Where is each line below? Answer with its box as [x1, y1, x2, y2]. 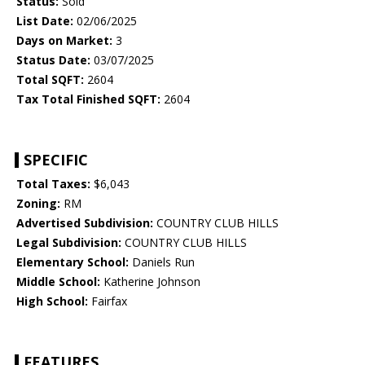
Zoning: [16, 196, 60, 212]
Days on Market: [16, 33, 112, 49]
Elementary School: [16, 254, 129, 270]
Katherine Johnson [100, 274, 200, 290]
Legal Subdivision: [16, 235, 121, 251]
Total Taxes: [16, 176, 90, 192]
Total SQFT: [16, 72, 84, 88]
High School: [16, 293, 88, 310]
